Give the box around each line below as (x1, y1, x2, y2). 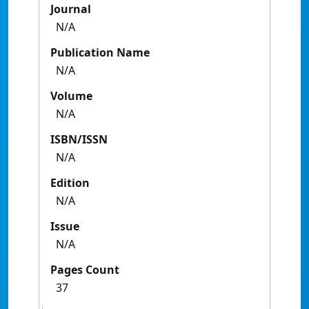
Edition (50, 175, 90, 191)
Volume (50, 88, 92, 104)
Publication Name (50, 45, 150, 61)
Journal (50, 1, 91, 17)
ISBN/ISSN (50, 132, 108, 148)
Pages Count (50, 262, 119, 278)
